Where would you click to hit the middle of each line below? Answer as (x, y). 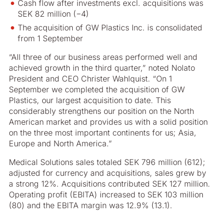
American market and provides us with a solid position (108, 122)
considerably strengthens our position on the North (101, 111)
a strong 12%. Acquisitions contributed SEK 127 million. (110, 184)
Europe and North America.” (60, 143)
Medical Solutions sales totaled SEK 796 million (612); (107, 162)
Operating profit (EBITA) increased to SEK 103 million (106, 194)
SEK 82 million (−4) (53, 14)
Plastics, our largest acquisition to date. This (90, 100)
